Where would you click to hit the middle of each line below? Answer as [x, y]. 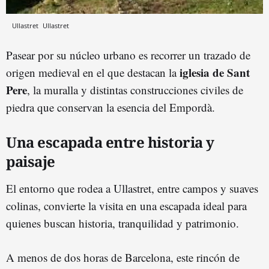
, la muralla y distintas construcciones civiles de [135, 89]
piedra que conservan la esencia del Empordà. [110, 107]
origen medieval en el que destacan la [93, 72]
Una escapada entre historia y [110, 142]
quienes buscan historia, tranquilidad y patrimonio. [122, 223]
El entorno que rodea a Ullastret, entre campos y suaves [132, 188]
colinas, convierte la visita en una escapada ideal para [126, 205]
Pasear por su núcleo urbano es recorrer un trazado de [128, 55]
